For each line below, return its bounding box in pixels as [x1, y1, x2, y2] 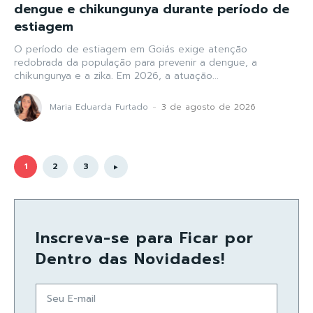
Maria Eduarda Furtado [50, 100, 148, 113]
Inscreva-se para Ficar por [36, 226, 254, 250]
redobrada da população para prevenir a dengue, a [14, 55, 257, 71]
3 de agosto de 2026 [161, 100, 256, 113]
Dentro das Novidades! [36, 247, 225, 271]
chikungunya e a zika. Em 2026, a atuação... [14, 68, 219, 84]
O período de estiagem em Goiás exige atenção [14, 42, 247, 57]
